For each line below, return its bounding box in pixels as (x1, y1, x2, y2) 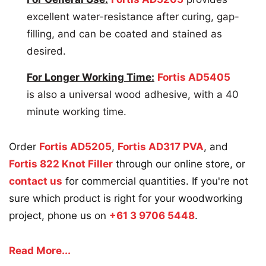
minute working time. (27, 105, 126, 118)
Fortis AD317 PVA (118, 140, 204, 153)
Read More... (9, 244, 71, 256)
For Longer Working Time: (27, 71, 154, 83)
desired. (27, 45, 66, 57)
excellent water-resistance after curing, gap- (27, 10, 239, 23)
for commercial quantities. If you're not (62, 175, 248, 187)
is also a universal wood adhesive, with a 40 (27, 88, 239, 100)
